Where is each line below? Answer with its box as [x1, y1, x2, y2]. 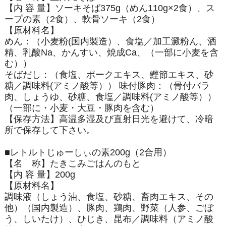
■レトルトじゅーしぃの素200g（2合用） [4, 147, 172, 157]
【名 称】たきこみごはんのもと [4, 158, 141, 168]
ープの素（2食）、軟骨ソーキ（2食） [4, 14, 160, 24]
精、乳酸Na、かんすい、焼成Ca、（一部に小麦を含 [4, 47, 218, 58]
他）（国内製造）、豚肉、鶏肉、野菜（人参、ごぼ [4, 202, 213, 213]
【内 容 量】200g [4, 169, 75, 180]
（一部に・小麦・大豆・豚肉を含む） [4, 102, 159, 113]
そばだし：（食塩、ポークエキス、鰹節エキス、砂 [4, 69, 213, 80]
